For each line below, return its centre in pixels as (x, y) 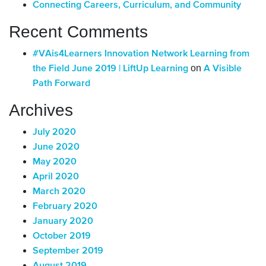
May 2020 (55, 162)
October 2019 (62, 236)
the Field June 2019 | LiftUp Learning (110, 69)
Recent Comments (78, 31)
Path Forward (61, 83)
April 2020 (56, 177)
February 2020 (65, 206)
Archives (41, 110)
